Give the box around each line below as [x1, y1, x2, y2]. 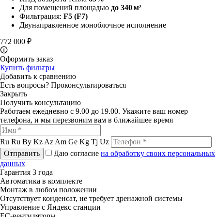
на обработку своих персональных [101, 149, 215, 157]
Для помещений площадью [19, 3, 111, 12]
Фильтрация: [19, 12, 63, 20]
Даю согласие [54, 149, 101, 157]
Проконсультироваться [51, 80, 126, 89]
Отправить [4, 149, 40, 157]
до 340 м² [111, 3, 141, 12]
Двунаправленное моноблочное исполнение [19, 20, 166, 29]
